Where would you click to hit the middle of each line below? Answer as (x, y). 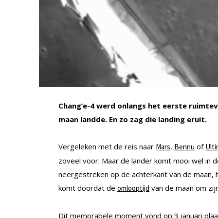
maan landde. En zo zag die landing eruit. (133, 119)
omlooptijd (133, 188)
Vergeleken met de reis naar (107, 147)
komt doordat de (88, 188)
